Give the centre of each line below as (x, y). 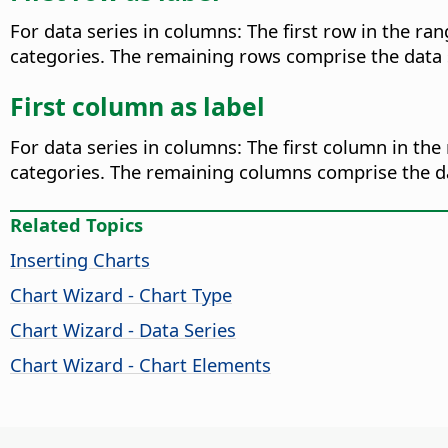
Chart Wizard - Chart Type (121, 295)
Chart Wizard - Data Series (123, 330)
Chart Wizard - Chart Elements (140, 365)
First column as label (137, 105)
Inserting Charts (80, 260)
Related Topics (76, 225)
